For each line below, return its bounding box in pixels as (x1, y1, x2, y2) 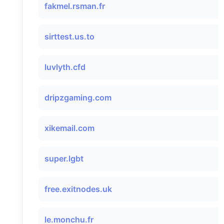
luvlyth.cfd (44, 62, 85, 72)
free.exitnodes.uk (44, 184, 112, 194)
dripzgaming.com (44, 92, 111, 102)
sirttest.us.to (44, 31, 94, 41)
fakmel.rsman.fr (44, 1, 105, 11)
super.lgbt (44, 153, 83, 163)
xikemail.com (44, 123, 94, 133)
